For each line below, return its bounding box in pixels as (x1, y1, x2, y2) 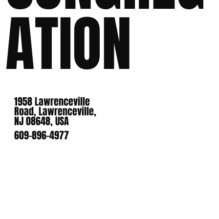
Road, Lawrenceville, (14, 104, 97, 119)
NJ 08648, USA (14, 114, 69, 129)
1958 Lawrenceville (14, 94, 90, 109)
